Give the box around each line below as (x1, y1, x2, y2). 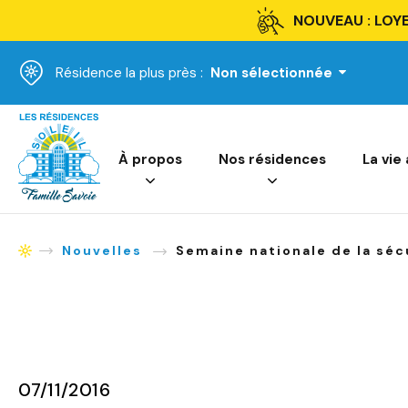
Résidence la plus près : (56, 63, 203, 82)
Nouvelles (62, 242, 142, 259)
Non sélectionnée (210, 63, 332, 82)
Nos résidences (219, 150, 326, 168)
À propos (118, 150, 182, 168)
